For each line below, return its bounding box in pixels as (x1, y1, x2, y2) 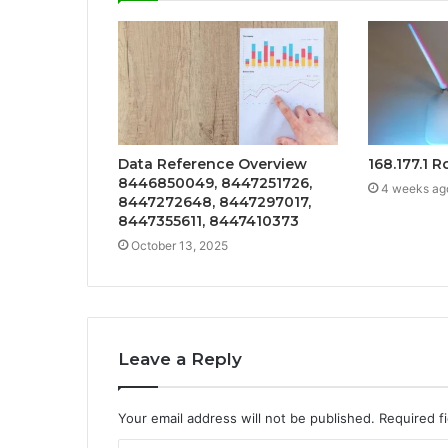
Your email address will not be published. (118, 410, 375, 427)
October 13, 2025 (131, 238, 228, 254)
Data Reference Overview (118, 155, 307, 174)
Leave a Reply (118, 349, 242, 370)
